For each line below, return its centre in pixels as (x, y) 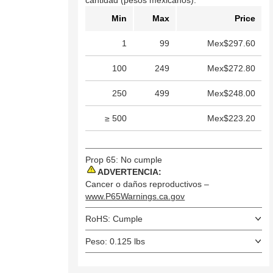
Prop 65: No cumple (124, 160)
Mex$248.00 (232, 94)
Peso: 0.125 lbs (115, 242)
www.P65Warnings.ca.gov (135, 197)
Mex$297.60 (232, 44)
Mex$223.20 (232, 119)
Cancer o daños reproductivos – (147, 184)
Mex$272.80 (232, 69)
